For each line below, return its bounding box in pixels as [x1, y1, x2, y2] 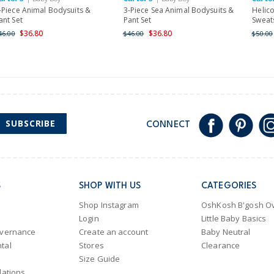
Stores [79, 239, 104, 251]
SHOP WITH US [79, 181, 141, 190]
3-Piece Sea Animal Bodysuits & [123, 5, 234, 16]
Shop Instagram [79, 199, 139, 210]
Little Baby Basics [201, 212, 267, 224]
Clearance [201, 239, 240, 251]
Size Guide [79, 253, 120, 264]
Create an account [79, 226, 149, 237]
